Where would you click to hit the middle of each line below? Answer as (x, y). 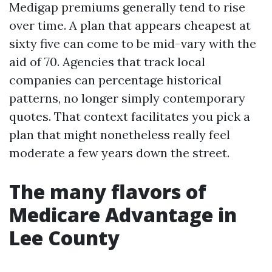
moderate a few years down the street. (119, 153)
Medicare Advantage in (123, 215)
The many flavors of (108, 192)
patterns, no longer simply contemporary (127, 98)
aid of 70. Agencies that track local (107, 62)
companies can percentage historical (115, 80)
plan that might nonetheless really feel (120, 134)
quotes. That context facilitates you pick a (130, 116)
